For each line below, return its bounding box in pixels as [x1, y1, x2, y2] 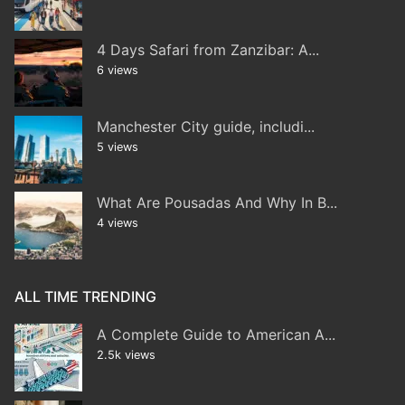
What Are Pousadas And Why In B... [97, 193, 337, 212]
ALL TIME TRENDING [14, 287, 156, 306]
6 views [97, 63, 138, 78]
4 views [97, 216, 138, 231]
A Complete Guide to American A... [97, 325, 335, 344]
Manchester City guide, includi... [97, 117, 315, 136]
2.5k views [97, 348, 155, 363]
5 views [97, 139, 138, 154]
